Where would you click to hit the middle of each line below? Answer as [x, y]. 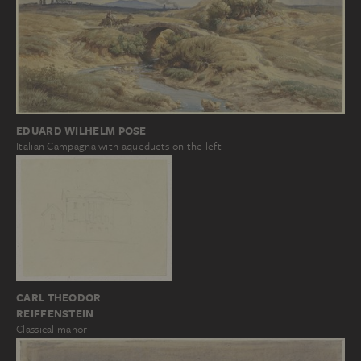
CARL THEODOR [59, 297]
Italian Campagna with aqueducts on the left [119, 146]
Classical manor [52, 329]
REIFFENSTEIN [55, 313]
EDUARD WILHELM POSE [81, 130]
